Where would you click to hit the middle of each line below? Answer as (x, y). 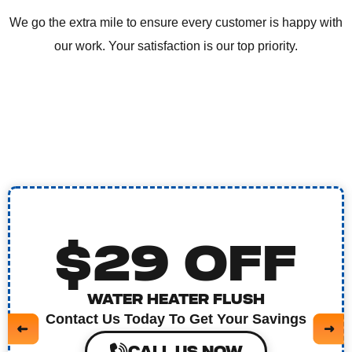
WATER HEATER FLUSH (176, 299)
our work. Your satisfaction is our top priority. (176, 46)
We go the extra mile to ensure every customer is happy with (176, 22)
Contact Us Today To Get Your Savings (176, 319)
